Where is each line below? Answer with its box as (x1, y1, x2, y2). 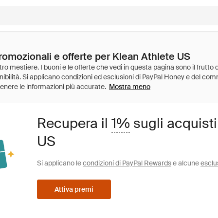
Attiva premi (54, 185, 93, 194)
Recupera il (37, 114, 111, 132)
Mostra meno (109, 82, 150, 91)
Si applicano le (37, 159, 83, 167)
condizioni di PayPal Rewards (83, 159, 171, 167)
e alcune (171, 159, 200, 167)
